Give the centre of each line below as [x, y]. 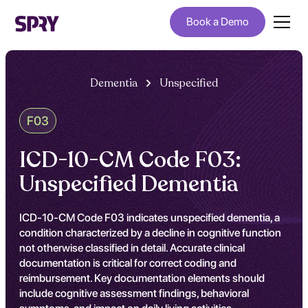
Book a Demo [217, 22]
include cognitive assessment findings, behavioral [134, 293]
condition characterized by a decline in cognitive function [150, 233]
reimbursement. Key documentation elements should [142, 278]
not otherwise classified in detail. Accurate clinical [132, 248]
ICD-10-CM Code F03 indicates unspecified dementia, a [150, 218]
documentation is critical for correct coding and [128, 263]
